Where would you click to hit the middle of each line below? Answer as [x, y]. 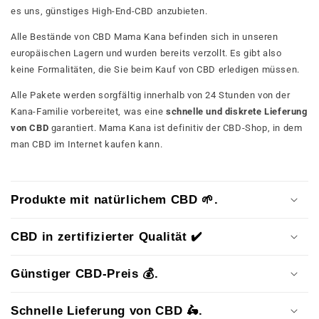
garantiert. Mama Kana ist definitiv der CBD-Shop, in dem [176, 127]
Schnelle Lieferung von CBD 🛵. [107, 310]
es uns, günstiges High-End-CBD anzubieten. [110, 11]
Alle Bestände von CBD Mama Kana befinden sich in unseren [145, 36]
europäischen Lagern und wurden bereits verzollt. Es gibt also [146, 53]
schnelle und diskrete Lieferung [237, 111]
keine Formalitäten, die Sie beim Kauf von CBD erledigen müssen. [155, 69]
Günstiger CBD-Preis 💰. [85, 273]
